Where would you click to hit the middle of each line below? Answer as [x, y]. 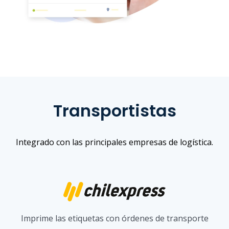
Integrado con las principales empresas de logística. [114, 142]
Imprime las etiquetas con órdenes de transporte [114, 218]
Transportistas [114, 111]
